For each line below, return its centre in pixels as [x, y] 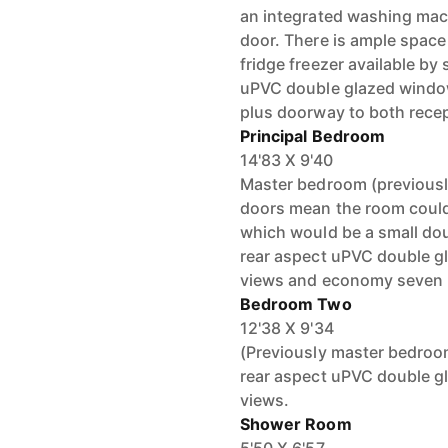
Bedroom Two [296, 304]
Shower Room [296, 424]
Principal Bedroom [312, 136]
